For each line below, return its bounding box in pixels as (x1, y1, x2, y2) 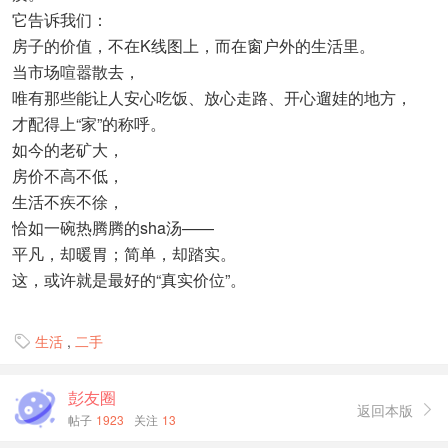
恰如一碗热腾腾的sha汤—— (12, 215, 214, 239)
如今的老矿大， (12, 137, 124, 161)
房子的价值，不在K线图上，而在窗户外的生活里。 (12, 33, 375, 57)
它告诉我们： (12, 7, 108, 31)
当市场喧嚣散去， (12, 59, 140, 83)
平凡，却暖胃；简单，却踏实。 (12, 241, 236, 265)
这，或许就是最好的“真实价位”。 (12, 267, 246, 291)
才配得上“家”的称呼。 (12, 111, 166, 135)
